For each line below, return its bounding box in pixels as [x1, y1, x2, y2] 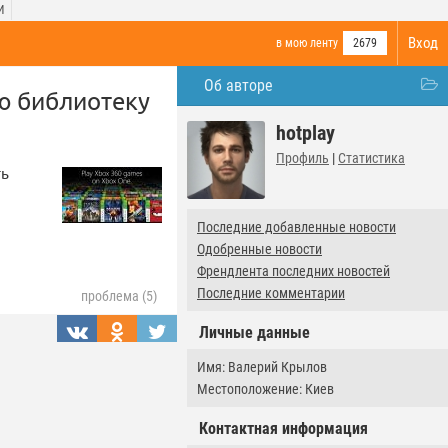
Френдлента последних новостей [197, 263, 390, 279]
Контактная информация [199, 419, 368, 438]
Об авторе [204, 76, 273, 95]
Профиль [276, 150, 329, 166]
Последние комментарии [197, 285, 345, 301]
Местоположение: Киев [197, 381, 334, 397]
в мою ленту [276, 36, 338, 50]
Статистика [338, 150, 405, 166]
